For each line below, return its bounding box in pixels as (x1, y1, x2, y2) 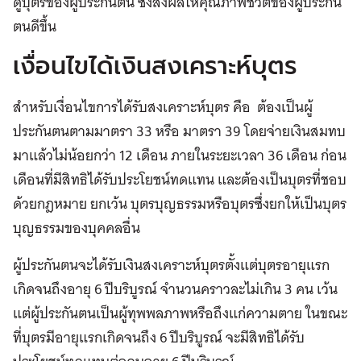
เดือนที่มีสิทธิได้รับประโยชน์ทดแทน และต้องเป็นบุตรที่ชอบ (13, 167, 346, 193)
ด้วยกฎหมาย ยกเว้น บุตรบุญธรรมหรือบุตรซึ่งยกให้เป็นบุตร (13, 191, 346, 217)
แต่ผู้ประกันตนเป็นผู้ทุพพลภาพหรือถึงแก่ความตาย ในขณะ (13, 301, 347, 326)
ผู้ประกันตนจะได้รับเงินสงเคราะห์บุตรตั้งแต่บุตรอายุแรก (13, 252, 330, 278)
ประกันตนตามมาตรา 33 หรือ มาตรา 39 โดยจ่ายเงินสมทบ (13, 118, 346, 144)
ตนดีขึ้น (13, 14, 56, 39)
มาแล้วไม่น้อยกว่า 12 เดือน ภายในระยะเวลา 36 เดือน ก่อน (13, 143, 346, 168)
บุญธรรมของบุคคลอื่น (13, 215, 140, 241)
